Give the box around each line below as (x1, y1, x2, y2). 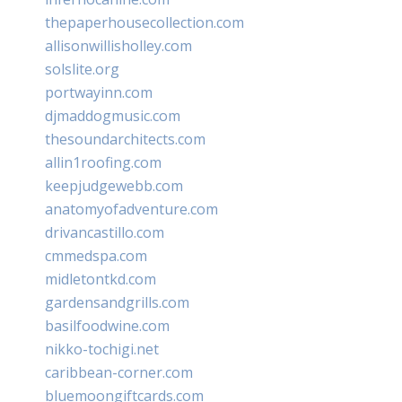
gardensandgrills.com (45, 292, 189, 312)
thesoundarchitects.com (45, 128, 205, 149)
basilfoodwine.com (45, 315, 170, 336)
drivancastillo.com (45, 222, 164, 242)
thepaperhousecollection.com (45, 12, 244, 32)
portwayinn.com (45, 82, 153, 102)
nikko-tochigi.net (45, 338, 159, 359)
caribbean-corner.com (45, 362, 193, 382)
